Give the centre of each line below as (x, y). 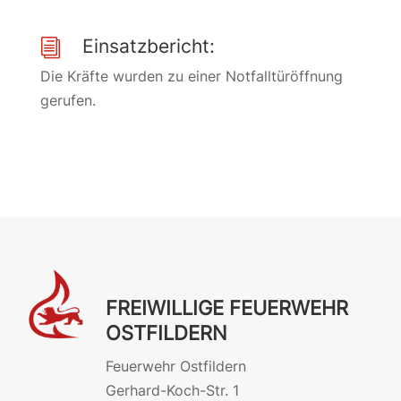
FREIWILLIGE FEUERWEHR (226, 308)
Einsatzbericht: (148, 46)
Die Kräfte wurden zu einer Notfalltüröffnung (191, 76)
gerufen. (68, 100)
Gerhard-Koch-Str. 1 (172, 390)
